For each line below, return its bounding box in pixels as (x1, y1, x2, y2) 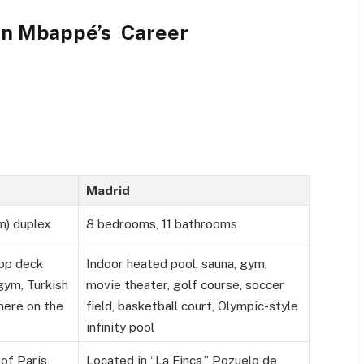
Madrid (86, 183, 130, 198)
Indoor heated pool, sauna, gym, (86, 256, 267, 271)
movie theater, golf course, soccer (86, 277, 284, 292)
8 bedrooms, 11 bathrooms (86, 216, 237, 232)
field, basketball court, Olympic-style (86, 298, 298, 314)
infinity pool (86, 319, 154, 335)
